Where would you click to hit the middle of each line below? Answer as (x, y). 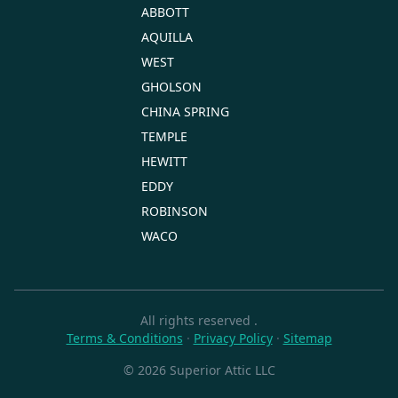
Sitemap (307, 338)
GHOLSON (171, 86)
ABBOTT (165, 12)
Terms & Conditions (124, 338)
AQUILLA (167, 36)
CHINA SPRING (185, 111)
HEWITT (164, 161)
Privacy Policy (233, 338)
